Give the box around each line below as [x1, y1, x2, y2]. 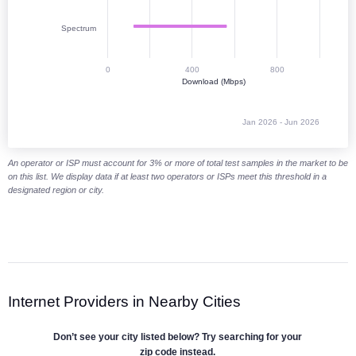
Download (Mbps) [181, 77, 246, 87]
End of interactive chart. [28, 137, 139, 149]
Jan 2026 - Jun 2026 [242, 118, 319, 127]
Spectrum [60, 24, 96, 33]
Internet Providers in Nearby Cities [8, 292, 241, 310]
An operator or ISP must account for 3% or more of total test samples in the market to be [8, 158, 348, 168]
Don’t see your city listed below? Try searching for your [53, 331, 303, 343]
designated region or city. [8, 185, 104, 195]
